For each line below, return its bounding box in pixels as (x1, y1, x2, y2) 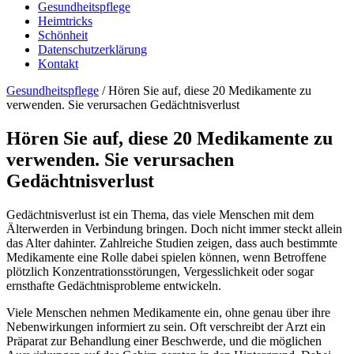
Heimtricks (38, 14, 92, 28)
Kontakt (38, 57, 78, 70)
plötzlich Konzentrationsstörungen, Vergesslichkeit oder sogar (6, 264, 314, 278)
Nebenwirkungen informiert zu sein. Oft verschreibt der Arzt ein (6, 319, 326, 333)
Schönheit (38, 28, 88, 42)
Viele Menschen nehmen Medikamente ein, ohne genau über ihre (6, 305, 330, 319)
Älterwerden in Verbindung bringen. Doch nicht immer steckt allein (6, 221, 342, 235)
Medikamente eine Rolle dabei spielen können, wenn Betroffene (6, 250, 326, 264)
